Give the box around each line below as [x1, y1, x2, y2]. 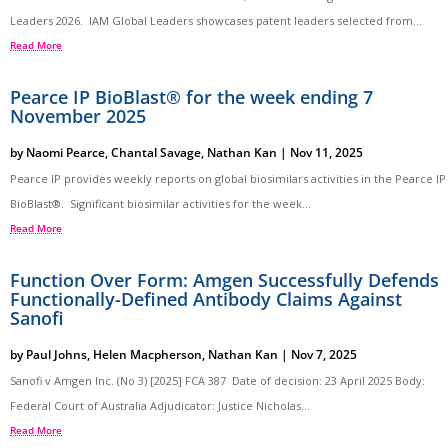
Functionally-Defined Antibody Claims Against [10, 286, 402, 311]
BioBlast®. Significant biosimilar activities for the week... [10, 195, 311, 211]
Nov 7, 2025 [291, 345, 357, 363]
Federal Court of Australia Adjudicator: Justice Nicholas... [10, 397, 310, 413]
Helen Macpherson [93, 345, 202, 363]
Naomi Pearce [26, 143, 105, 161]
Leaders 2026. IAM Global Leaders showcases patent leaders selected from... [10, 12, 422, 28]
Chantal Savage [111, 143, 201, 161]
